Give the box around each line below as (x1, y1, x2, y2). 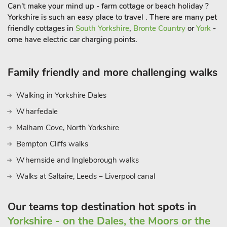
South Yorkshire (75, 23, 129, 33)
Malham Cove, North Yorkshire (16, 123, 119, 133)
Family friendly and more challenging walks (8, 65, 217, 80)
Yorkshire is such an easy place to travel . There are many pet (8, 12, 217, 22)
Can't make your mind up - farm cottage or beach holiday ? (8, 1, 209, 11)
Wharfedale (16, 106, 58, 117)
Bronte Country (133, 23, 185, 33)
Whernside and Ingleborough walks (16, 155, 139, 165)
